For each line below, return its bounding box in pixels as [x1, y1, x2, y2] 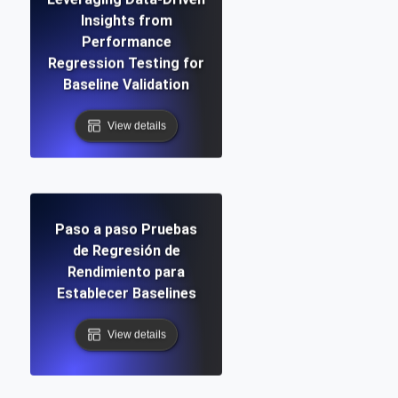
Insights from [80, 12, 172, 29]
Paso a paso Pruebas [55, 220, 197, 238]
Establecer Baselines [56, 284, 196, 302]
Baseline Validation [63, 76, 189, 93]
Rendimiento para [68, 263, 185, 281]
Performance [81, 33, 171, 51]
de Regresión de [72, 242, 180, 259]
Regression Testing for [48, 54, 204, 72]
